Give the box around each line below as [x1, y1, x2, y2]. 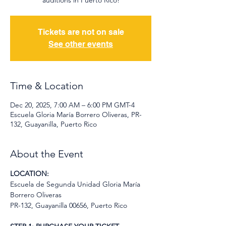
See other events [48, 39, 113, 49]
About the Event [10, 148, 83, 160]
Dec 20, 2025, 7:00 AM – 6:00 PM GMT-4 [10, 100, 135, 109]
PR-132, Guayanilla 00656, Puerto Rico [10, 201, 127, 210]
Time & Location [10, 80, 83, 92]
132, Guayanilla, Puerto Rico [10, 120, 97, 129]
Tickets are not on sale [37, 27, 124, 37]
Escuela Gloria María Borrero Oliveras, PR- [10, 110, 142, 119]
